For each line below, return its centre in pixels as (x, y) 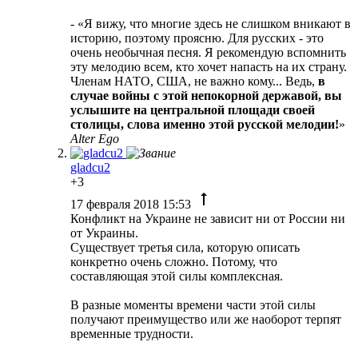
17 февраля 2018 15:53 (132, 204)
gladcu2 (90, 167)
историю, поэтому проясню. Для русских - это (197, 38)
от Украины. (104, 233)
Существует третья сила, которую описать (185, 247)
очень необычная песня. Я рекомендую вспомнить (208, 52)
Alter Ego (95, 138)
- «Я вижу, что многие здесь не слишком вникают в (211, 23)
